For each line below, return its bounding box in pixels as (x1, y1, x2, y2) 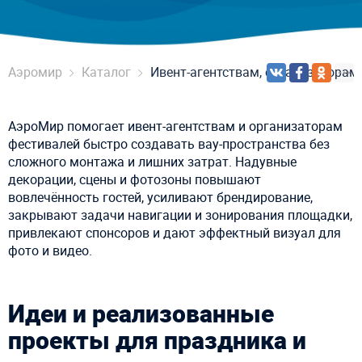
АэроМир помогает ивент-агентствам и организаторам (8, 117, 343, 135)
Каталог (82, 63, 131, 81)
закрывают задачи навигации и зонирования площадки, (8, 206, 352, 224)
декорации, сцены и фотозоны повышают (8, 170, 261, 188)
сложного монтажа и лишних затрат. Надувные (8, 153, 297, 170)
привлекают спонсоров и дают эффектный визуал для (8, 224, 341, 242)
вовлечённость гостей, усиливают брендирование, (8, 188, 313, 206)
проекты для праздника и (8, 323, 306, 356)
